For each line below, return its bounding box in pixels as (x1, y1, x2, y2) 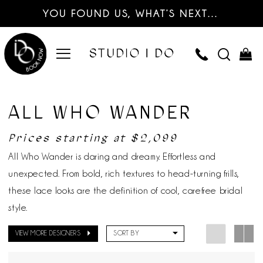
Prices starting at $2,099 (8, 131, 178, 144)
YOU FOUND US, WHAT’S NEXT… (43, 8, 220, 19)
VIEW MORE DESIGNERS (15, 230, 81, 237)
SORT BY (113, 230, 140, 237)
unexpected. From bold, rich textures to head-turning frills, (8, 168, 240, 178)
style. (8, 202, 31, 213)
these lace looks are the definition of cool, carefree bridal (8, 185, 243, 195)
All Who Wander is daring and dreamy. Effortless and (8, 151, 216, 161)
